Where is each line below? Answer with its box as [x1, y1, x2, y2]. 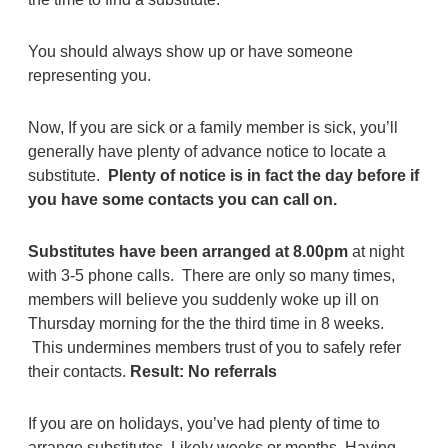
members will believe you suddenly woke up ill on [27, 290, 379, 308]
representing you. [27, 66, 151, 84]
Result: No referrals [129, 362, 277, 380]
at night [347, 242, 404, 260]
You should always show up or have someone [27, 42, 353, 60]
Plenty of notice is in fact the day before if [107, 166, 419, 184]
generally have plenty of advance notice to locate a [27, 142, 386, 160]
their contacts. [27, 362, 130, 380]
